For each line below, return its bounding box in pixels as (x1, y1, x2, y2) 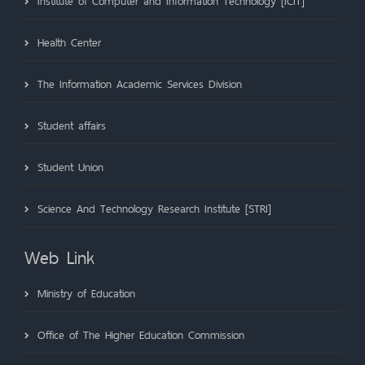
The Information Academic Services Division (37, 74, 242, 94)
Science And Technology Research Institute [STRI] (37, 199, 271, 218)
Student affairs (37, 116, 106, 135)
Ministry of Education (37, 284, 135, 303)
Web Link (24, 242, 95, 273)
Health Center (37, 33, 101, 52)
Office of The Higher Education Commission (37, 325, 244, 345)
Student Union (37, 157, 103, 177)
